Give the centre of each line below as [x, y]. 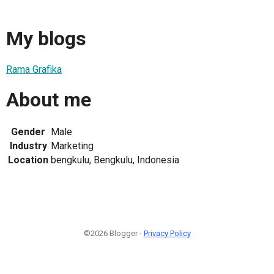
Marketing [72, 146]
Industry [28, 146]
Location [28, 160]
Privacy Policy [167, 234]
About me [49, 100]
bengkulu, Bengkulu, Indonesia [115, 160]
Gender [28, 132]
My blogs [46, 39]
